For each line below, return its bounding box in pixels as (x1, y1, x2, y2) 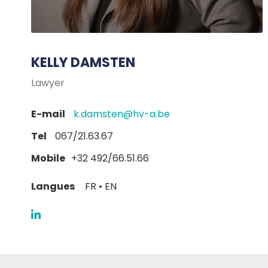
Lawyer (31, 76, 65, 90)
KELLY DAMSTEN (31, 53, 135, 72)
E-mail (31, 107, 65, 121)
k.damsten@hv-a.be (74, 107, 170, 121)
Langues (31, 179, 77, 194)
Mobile (31, 151, 65, 166)
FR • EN (83, 179, 117, 194)
